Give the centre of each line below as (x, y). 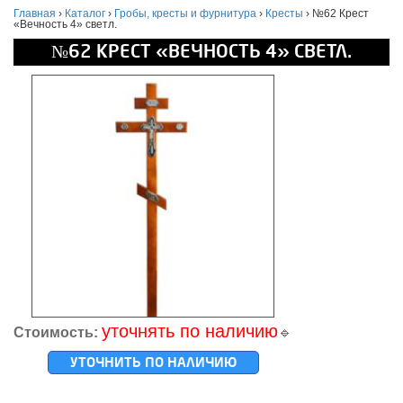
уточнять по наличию (190, 331)
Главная (35, 13)
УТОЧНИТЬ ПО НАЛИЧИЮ (153, 362)
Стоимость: (56, 332)
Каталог (85, 13)
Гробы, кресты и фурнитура (185, 13)
